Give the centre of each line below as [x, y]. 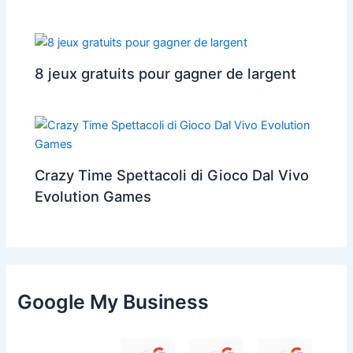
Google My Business [113, 302]
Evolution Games [93, 197]
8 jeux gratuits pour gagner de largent [166, 74]
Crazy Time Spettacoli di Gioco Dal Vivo [172, 175]
